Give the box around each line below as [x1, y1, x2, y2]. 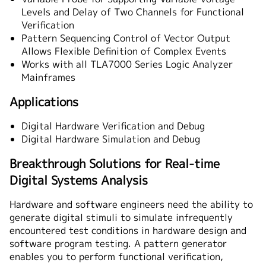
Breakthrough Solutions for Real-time [9, 155, 220, 172]
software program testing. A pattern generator [9, 237, 227, 251]
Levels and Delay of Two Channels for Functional [21, 5, 244, 19]
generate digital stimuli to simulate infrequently [9, 211, 233, 224]
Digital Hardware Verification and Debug [21, 119, 205, 133]
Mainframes [21, 71, 75, 84]
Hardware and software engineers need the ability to [9, 198, 253, 211]
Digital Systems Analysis [9, 172, 148, 189]
